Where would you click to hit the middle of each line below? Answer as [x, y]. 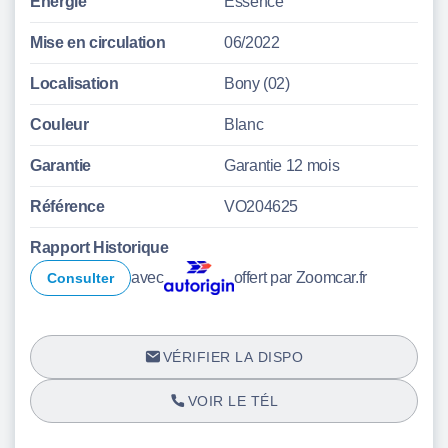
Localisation [74, 83]
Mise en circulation [98, 42]
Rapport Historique [99, 247]
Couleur [59, 124]
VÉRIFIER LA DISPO [232, 357]
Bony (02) [257, 83]
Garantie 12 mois [282, 165]
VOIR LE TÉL [232, 401]
